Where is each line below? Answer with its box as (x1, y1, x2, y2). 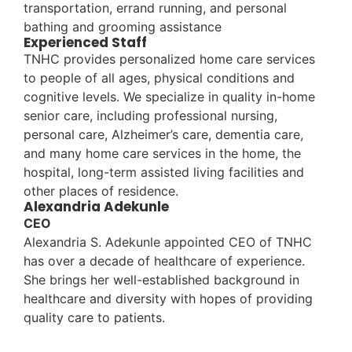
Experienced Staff (24, 33, 147, 53)
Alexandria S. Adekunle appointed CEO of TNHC (24, 234, 312, 251)
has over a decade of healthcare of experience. (24, 253, 305, 269)
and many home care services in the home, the (24, 145, 301, 162)
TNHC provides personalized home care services (24, 51, 315, 68)
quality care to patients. (24, 310, 165, 326)
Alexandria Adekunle (24, 197, 169, 217)
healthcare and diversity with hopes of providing (24, 291, 313, 307)
